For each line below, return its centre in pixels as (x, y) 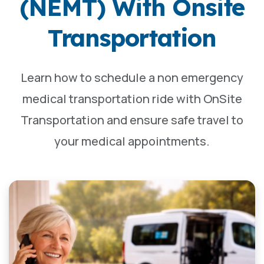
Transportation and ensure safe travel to (132, 120)
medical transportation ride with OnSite (132, 99)
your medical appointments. (132, 141)
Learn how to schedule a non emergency (132, 78)
